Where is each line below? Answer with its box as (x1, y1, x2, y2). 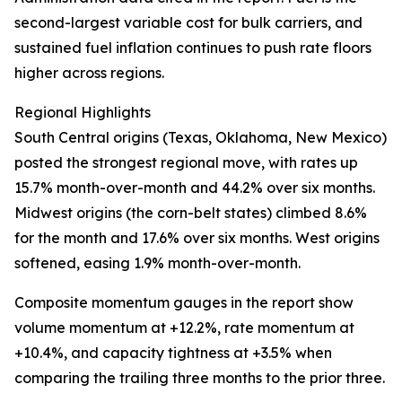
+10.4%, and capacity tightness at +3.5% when (14, 344, 332, 363)
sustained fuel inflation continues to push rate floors (14, 39, 371, 57)
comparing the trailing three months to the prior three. (14, 369, 385, 388)
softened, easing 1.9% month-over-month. (14, 254, 301, 273)
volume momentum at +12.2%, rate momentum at (14, 319, 354, 337)
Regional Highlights (14, 103, 151, 122)
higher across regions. (14, 64, 164, 83)
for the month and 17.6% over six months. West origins (14, 229, 380, 248)
